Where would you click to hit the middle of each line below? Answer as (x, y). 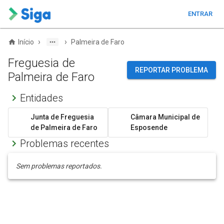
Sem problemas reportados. (59, 166)
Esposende (149, 127)
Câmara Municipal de (165, 117)
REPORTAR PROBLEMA (171, 70)
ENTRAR (200, 14)
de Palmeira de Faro (64, 127)
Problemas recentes (64, 143)
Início (26, 42)
